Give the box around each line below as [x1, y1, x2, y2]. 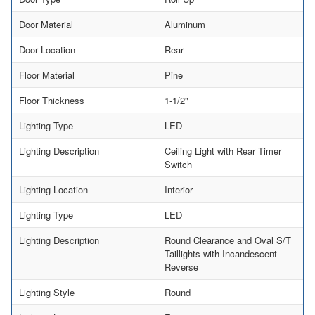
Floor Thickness [19, 93, 84, 107]
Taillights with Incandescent [165, 246, 277, 260]
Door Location [19, 42, 75, 56]
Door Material [19, 17, 73, 31]
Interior [165, 182, 193, 196]
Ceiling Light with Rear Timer [165, 143, 281, 157]
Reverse [165, 259, 198, 274]
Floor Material [19, 67, 75, 82]
